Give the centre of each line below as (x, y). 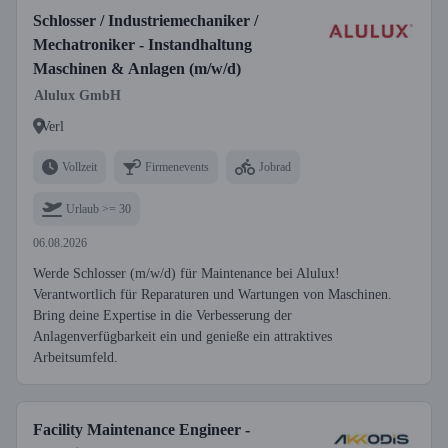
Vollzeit (79, 166)
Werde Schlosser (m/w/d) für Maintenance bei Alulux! (186, 273)
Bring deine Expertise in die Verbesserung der (162, 315)
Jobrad (275, 166)
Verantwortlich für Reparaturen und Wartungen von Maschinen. (212, 294)
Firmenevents (177, 166)
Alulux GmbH (77, 95)
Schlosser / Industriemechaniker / (145, 20)
